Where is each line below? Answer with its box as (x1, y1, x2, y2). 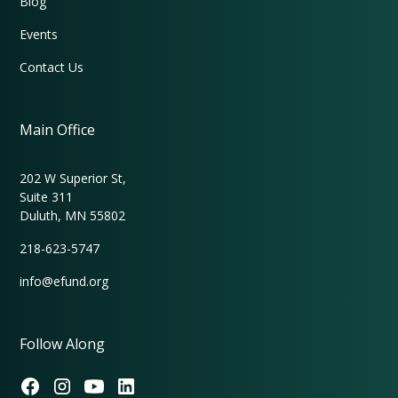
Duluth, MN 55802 (20, 206, 126, 224)
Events (20, 25, 59, 43)
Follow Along (20, 333, 106, 354)
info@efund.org (20, 272, 109, 290)
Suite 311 (20, 187, 74, 205)
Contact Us (20, 58, 84, 76)
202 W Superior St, (20, 169, 127, 187)
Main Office (20, 119, 96, 139)
